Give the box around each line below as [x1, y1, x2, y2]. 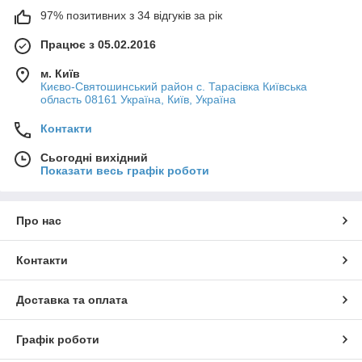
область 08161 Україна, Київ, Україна [40, 93, 236, 107]
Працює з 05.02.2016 [40, 38, 156, 52]
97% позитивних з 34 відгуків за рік [40, 9, 222, 23]
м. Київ [40, 67, 80, 81]
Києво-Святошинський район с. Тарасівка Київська [40, 80, 307, 94]
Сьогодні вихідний [40, 151, 148, 165]
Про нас [16, 214, 61, 228]
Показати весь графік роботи [40, 164, 209, 178]
